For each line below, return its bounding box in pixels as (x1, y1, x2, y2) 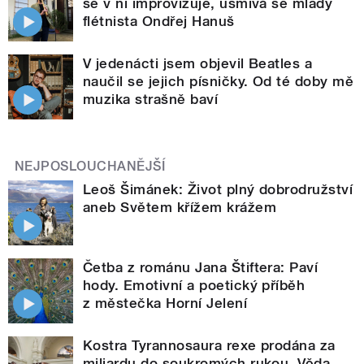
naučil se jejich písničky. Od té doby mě (83, 72, 354, 89)
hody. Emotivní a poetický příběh (83, 276, 305, 293)
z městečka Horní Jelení (83, 294, 248, 311)
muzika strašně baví (83, 90, 219, 107)
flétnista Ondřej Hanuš (83, 12, 235, 29)
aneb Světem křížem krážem (83, 198, 276, 215)
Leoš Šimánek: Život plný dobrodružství (83, 180, 353, 197)
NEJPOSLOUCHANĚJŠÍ (15, 158, 166, 174)
